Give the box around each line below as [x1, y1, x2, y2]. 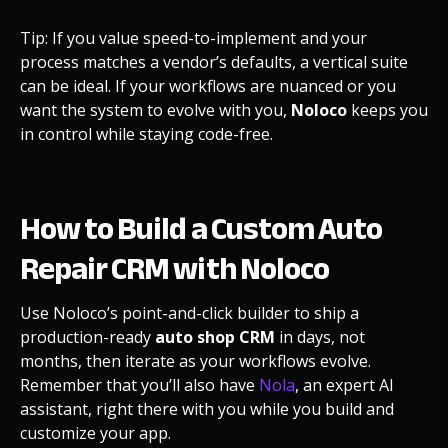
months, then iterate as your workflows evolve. [20, 349, 371, 372]
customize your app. [20, 421, 175, 444]
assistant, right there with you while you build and [20, 397, 394, 420]
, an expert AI [295, 373, 394, 396]
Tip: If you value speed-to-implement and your [20, 26, 367, 49]
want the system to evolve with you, [20, 98, 291, 121]
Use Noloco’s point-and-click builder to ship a [20, 301, 359, 324]
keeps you [347, 98, 428, 121]
